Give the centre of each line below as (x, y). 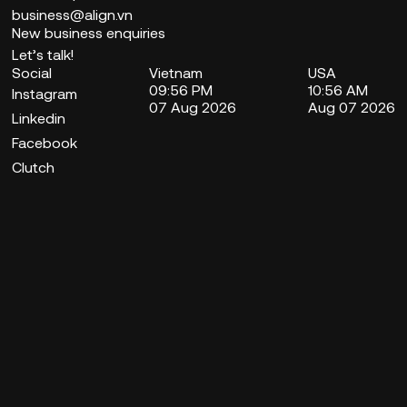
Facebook (45, 143)
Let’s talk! (43, 55)
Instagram (45, 94)
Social (32, 73)
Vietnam (175, 73)
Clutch (34, 167)
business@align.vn (73, 15)
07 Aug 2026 (192, 107)
